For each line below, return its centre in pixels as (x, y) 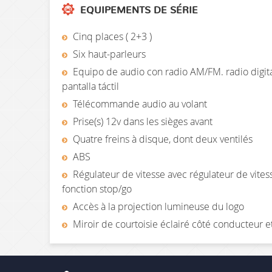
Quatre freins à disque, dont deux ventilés (161, 139)
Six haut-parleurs (108, 54)
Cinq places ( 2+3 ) (111, 36)
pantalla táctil (90, 86)
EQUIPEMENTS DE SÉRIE (138, 10)
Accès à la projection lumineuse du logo (157, 206)
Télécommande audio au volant (139, 104)
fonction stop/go (97, 189)
